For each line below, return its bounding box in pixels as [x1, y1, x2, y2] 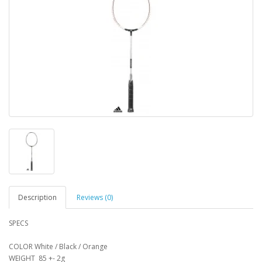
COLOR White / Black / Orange [9, 241, 108, 251]
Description [18, 192, 57, 202]
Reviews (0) [77, 192, 113, 202]
